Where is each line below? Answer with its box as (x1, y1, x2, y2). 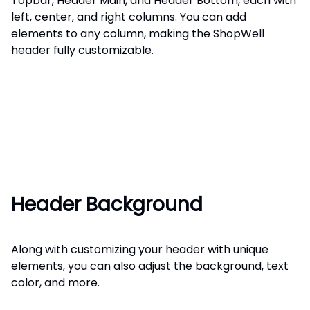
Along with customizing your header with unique (11, 241, 268, 258)
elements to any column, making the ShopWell (11, 25, 264, 42)
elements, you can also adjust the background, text (11, 258, 289, 275)
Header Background (11, 191, 203, 219)
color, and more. (11, 275, 100, 291)
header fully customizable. (11, 42, 154, 58)
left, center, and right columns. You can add (11, 8, 246, 25)
